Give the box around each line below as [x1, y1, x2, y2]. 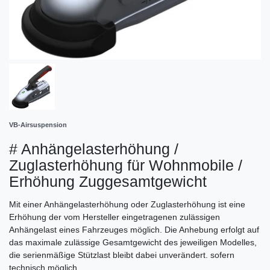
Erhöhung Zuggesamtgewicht [9, 172, 207, 190]
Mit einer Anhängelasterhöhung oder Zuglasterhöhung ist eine [9, 199, 245, 209]
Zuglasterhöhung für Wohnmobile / [9, 156, 242, 174]
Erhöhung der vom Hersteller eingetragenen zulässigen [9, 212, 220, 222]
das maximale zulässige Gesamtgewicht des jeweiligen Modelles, [9, 237, 257, 247]
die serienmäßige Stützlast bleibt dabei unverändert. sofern [9, 250, 234, 260]
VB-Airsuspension [9, 121, 67, 128]
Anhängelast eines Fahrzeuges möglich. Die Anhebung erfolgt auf [9, 224, 259, 234]
